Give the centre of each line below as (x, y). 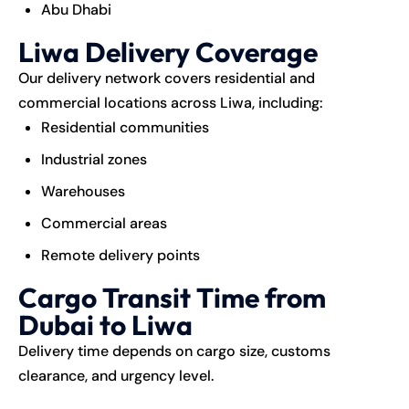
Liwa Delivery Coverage (168, 52)
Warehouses (83, 191)
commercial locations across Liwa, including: (171, 102)
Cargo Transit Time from (172, 297)
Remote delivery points (121, 255)
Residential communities (125, 127)
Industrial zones (94, 159)
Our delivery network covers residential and (167, 78)
